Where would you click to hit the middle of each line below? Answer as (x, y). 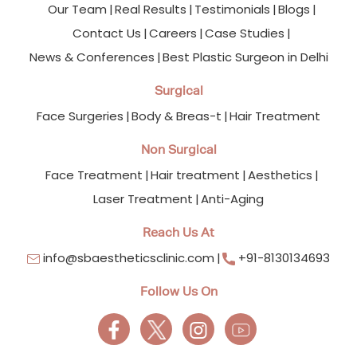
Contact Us (107, 33)
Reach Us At (178, 232)
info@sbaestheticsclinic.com (127, 257)
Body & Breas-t (177, 116)
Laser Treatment (143, 198)
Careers (173, 33)
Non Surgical (178, 149)
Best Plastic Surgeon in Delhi (245, 57)
